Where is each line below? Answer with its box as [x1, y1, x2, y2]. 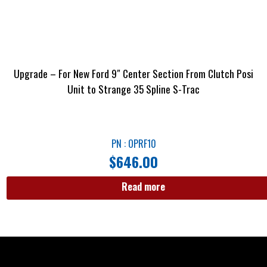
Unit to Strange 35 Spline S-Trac [67, 81, 200, 97]
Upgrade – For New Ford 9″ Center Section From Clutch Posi [14, 66, 253, 82]
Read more [121, 179, 165, 194]
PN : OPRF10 [111, 136, 156, 151]
